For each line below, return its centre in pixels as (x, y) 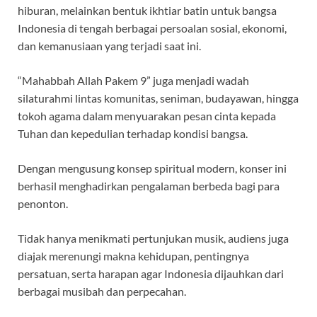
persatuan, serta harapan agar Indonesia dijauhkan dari (151, 273)
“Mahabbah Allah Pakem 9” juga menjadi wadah (133, 80)
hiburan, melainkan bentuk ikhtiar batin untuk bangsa (147, 10)
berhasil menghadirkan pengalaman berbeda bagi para (149, 185)
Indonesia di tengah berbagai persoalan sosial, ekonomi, (152, 28)
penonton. (43, 203)
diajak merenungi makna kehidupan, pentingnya (133, 255)
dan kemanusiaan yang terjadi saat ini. (109, 45)
